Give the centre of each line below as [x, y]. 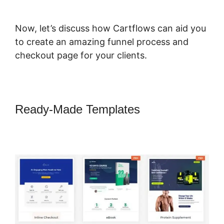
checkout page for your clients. [81, 55]
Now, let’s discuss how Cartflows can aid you [110, 28]
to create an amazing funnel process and [102, 42]
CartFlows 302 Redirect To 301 [96, 123]
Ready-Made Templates [79, 109]
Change [164, 109]
